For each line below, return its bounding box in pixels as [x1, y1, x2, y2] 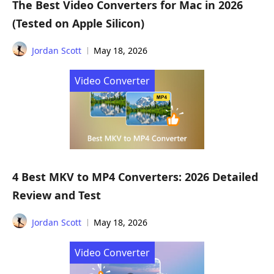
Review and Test [12, 188, 101, 203]
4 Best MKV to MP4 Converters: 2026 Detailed [12, 169, 258, 185]
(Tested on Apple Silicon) [12, 15, 144, 31]
